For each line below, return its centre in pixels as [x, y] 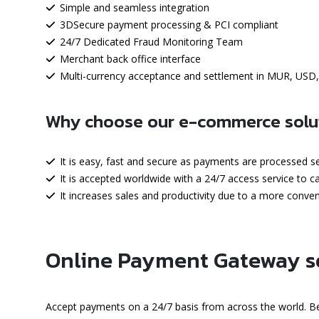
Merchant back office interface [130, 58]
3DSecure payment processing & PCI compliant [169, 24]
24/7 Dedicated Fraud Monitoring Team [151, 41]
